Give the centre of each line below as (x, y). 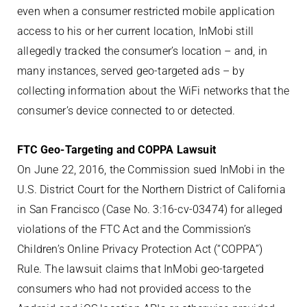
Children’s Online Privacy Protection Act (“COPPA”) (140, 249)
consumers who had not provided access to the (134, 289)
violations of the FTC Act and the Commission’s (134, 229)
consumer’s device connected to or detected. (126, 111)
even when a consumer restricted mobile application (146, 11)
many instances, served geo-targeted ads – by (131, 71)
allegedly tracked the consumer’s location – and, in (143, 51)
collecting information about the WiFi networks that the (153, 91)
